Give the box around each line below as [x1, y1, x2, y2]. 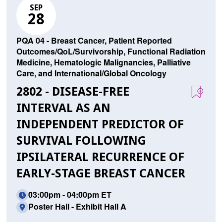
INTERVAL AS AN [16, 101, 111, 115]
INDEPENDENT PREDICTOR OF [16, 117, 184, 132]
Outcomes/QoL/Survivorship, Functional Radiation [16, 46, 206, 57]
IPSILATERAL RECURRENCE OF [16, 150, 184, 165]
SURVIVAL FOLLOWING [16, 134, 146, 148]
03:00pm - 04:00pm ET [28, 189, 111, 201]
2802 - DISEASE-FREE [16, 85, 129, 99]
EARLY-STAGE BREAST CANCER [16, 166, 185, 181]
